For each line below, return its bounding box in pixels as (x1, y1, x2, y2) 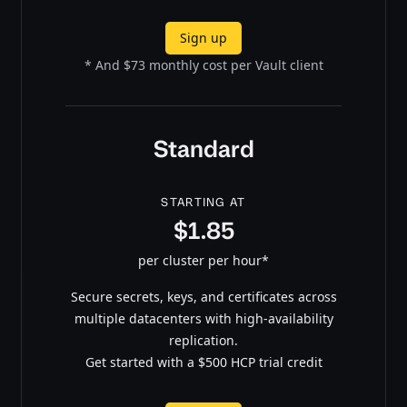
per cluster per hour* (138, 251, 269, 269)
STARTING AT (161, 194, 246, 210)
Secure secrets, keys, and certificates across (70, 287, 337, 305)
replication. (169, 331, 238, 349)
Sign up (180, 28, 227, 46)
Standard (153, 133, 254, 164)
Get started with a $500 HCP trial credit (84, 352, 323, 371)
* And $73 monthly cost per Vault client (84, 55, 323, 74)
